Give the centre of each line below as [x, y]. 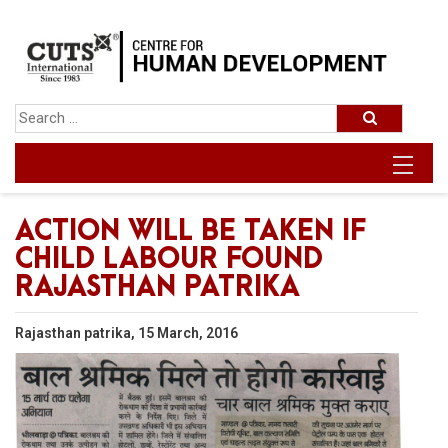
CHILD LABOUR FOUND [169, 260]
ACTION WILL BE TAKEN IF [190, 232]
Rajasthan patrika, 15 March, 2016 [126, 333]
